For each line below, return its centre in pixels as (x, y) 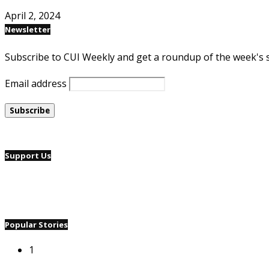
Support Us (28, 155)
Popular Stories (36, 224)
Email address (36, 83)
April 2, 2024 (32, 16)
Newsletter (28, 30)
